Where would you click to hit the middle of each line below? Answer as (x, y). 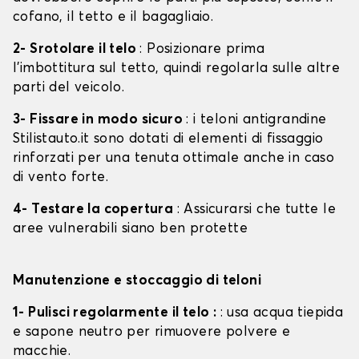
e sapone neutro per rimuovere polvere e (152, 333)
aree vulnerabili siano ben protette (130, 229)
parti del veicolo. (69, 88)
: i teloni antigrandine (256, 120)
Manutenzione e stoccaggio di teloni (137, 281)
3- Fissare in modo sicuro (100, 120)
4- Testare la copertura (95, 210)
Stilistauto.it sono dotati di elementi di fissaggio (168, 139)
